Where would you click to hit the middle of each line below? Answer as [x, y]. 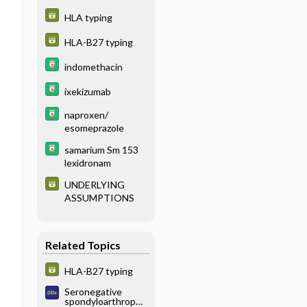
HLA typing [88, 17]
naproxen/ [86, 114]
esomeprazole [94, 127]
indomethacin [93, 66]
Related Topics [83, 245]
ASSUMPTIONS [99, 197]
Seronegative [93, 292]
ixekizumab [87, 91]
